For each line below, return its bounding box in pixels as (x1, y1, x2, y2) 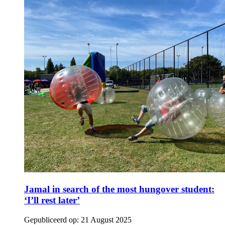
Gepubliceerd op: (24, 215, 79, 224)
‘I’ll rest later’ (24, 194, 80, 205)
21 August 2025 (81, 215, 132, 224)
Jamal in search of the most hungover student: (24, 183, 214, 194)
